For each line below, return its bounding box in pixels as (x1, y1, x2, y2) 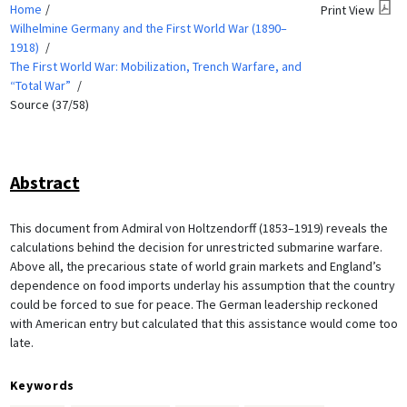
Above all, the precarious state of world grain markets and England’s (9, 257, 382, 274)
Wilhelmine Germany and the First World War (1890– (9, 19, 287, 36)
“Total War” (9, 76, 71, 94)
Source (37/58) (9, 95, 89, 113)
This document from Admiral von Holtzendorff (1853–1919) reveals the (9, 219, 388, 236)
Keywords (9, 376, 75, 393)
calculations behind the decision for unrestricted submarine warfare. (9, 238, 382, 255)
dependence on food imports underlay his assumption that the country (9, 276, 395, 293)
